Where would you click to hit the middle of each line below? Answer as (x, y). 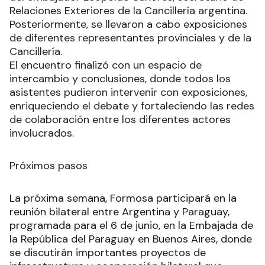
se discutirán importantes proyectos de (108, 253)
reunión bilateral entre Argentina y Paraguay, (119, 212)
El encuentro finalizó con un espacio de (106, 65)
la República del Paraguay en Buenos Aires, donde (131, 239)
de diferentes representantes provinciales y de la (130, 38)
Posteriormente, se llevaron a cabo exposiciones (128, 25)
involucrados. (42, 133)
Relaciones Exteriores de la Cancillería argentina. (128, 11)
